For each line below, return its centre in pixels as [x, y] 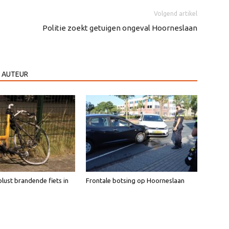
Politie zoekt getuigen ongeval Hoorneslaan [120, 28]
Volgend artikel [176, 13]
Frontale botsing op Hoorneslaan [135, 180]
